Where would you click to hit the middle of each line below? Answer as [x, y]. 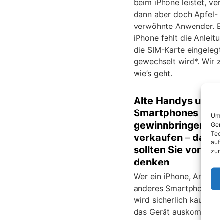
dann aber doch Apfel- [176, 14]
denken [151, 162]
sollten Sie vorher [175, 150]
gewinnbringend [173, 125]
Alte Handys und [173, 101]
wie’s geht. [153, 73]
